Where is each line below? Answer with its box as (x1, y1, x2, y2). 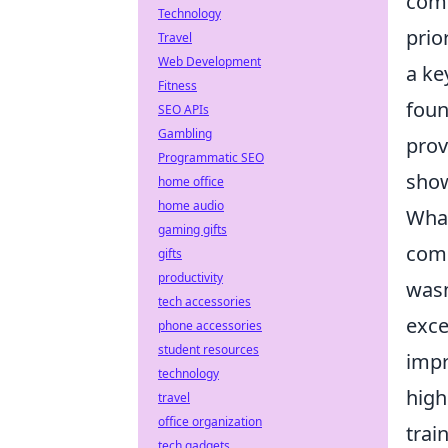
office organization (158, 413, 262, 430)
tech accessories (158, 293, 251, 310)
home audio (158, 197, 224, 214)
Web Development (158, 53, 261, 70)
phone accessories (158, 317, 262, 334)
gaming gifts (158, 221, 227, 238)
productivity (158, 269, 223, 286)
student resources (158, 341, 259, 358)
